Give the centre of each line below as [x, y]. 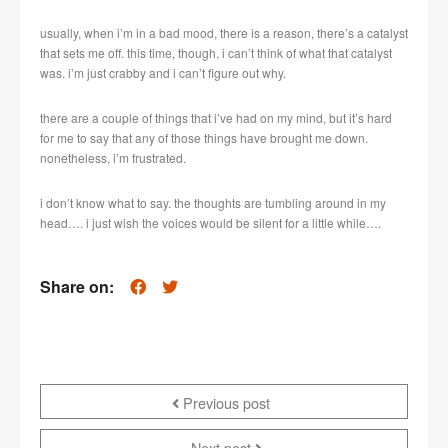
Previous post [224, 403]
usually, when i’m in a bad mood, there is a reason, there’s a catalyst [224, 33]
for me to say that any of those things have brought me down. [204, 138]
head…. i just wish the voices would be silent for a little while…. [210, 223]
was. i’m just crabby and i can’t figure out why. [163, 73]
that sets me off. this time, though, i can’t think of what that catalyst [216, 53]
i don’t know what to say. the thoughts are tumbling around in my [213, 203]
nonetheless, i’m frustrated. [113, 158]
